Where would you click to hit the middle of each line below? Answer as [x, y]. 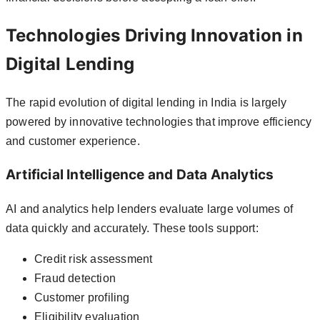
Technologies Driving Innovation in [154, 35]
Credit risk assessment [94, 259]
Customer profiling [82, 298]
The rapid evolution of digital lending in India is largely [146, 102]
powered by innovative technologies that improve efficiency [159, 121]
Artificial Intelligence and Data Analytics [140, 175]
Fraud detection [75, 279]
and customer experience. [73, 141]
